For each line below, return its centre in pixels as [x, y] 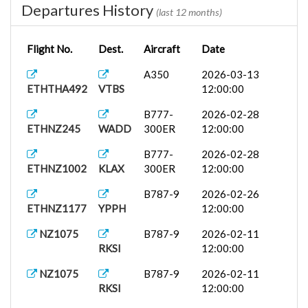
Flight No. [49, 49]
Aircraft [162, 49]
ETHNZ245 [54, 129]
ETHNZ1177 [57, 208]
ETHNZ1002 [57, 168]
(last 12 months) [189, 12]
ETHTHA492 [57, 89]
